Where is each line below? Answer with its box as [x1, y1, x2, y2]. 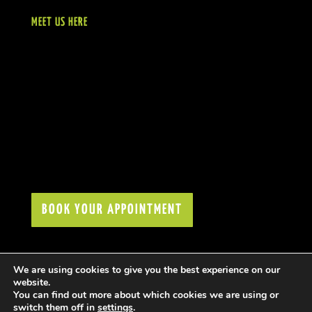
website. [13, 276, 50, 289]
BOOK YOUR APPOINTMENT [41, 203, 182, 217]
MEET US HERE [31, 16, 88, 29]
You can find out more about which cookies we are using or [13, 288, 279, 302]
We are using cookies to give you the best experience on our [13, 263, 280, 276]
